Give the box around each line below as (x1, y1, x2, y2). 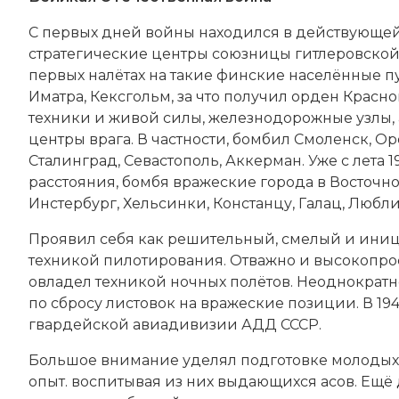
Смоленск (294, 130, 369, 148)
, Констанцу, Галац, (207, 194, 348, 212)
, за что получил (171, 87, 291, 105)
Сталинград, (28, 151, 124, 169)
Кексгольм (90, 87, 171, 105)
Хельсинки (123, 194, 207, 212)
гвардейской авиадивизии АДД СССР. (28, 315, 322, 333)
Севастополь (124, 151, 219, 169)
